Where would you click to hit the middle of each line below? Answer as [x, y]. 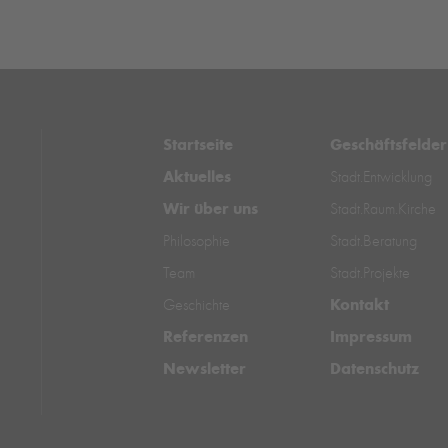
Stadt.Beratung [373, 241]
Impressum [370, 337]
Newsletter [205, 369]
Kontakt [359, 305]
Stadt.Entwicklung [380, 177]
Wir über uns [211, 209]
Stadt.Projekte [369, 273]
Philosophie [197, 241]
